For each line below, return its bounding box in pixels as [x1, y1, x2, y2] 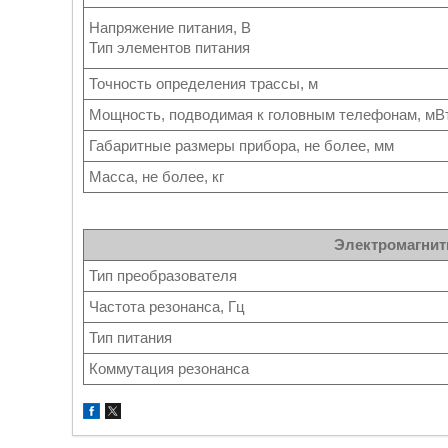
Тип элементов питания [89, 39, 250, 56]
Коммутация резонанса [89, 360, 249, 377]
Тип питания [89, 329, 172, 346]
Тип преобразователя [89, 267, 237, 284]
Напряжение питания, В [89, 19, 251, 36]
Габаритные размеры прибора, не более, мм [89, 137, 394, 154]
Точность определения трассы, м [89, 75, 318, 92]
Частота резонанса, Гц [89, 298, 245, 315]
